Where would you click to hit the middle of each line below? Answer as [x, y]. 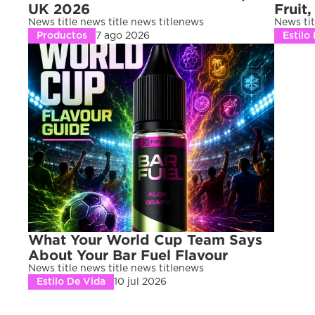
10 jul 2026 [140, 282]
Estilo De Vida [71, 282]
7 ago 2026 [123, 36]
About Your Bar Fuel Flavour [128, 255]
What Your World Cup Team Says [145, 239]
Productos [62, 36]
